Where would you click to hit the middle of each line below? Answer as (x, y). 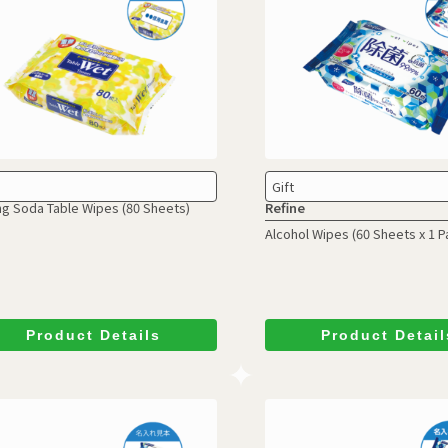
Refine (284, 207)
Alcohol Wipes (306, 233)
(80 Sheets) (155, 207)
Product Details (93, 335)
